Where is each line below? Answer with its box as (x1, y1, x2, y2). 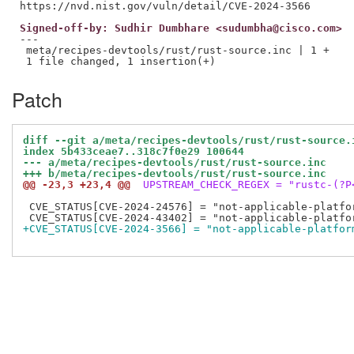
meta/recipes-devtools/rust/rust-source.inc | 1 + (19, 43, 330, 56)
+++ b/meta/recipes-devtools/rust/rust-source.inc (23, 168, 326, 180)
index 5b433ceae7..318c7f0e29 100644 (23, 145, 244, 158)
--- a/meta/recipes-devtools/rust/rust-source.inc (23, 156, 326, 169)
